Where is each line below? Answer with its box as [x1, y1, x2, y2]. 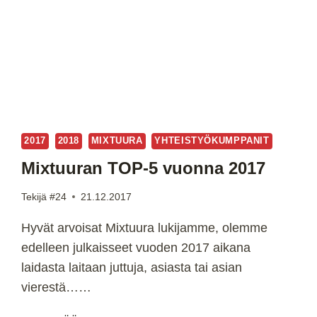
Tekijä [21, 190, 47, 202]
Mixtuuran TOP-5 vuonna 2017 [21, 158, 266, 178]
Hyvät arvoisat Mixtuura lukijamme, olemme [21, 220, 268, 235]
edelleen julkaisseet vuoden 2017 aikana [21, 240, 251, 255]
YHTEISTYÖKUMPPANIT [154, 136, 270, 146]
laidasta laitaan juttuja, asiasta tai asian [21, 260, 243, 275]
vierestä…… [21, 279, 92, 294]
